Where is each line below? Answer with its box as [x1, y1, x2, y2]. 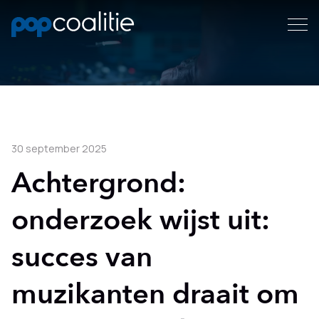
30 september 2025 [11, 142, 107, 155]
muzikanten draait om [11, 275, 299, 314]
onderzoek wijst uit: [11, 201, 270, 240]
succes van [11, 238, 152, 277]
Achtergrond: [11, 164, 186, 203]
